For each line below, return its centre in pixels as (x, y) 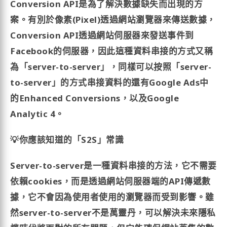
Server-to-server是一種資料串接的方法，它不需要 (113, 166)
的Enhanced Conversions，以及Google (95, 98)
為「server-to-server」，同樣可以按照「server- (111, 67)
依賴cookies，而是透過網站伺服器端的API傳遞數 (110, 181)
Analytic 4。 (37, 114)
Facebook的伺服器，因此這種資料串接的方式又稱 (112, 51)
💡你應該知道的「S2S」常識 (67, 140)
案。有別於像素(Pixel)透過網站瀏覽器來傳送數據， (113, 20)
